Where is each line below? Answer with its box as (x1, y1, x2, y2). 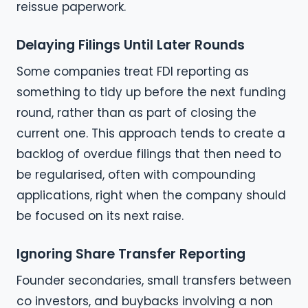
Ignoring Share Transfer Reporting (16, 245, 245, 264)
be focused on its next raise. (16, 208, 184, 225)
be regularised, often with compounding (16, 166, 256, 184)
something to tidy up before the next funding (16, 84, 286, 101)
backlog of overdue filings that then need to (16, 146, 281, 163)
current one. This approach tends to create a (16, 125, 285, 142)
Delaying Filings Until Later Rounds (16, 36, 245, 55)
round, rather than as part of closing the (16, 104, 256, 122)
